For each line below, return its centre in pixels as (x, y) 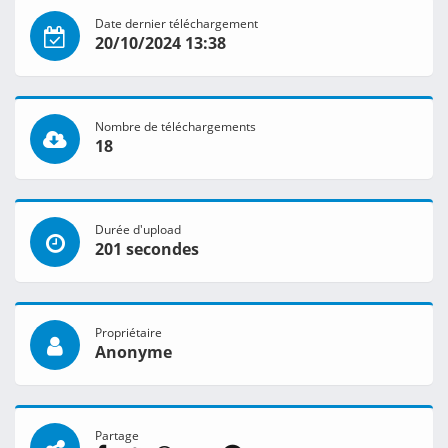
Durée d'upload (138, 229)
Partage (117, 435)
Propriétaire (128, 332)
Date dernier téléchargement (176, 23)
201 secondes (147, 249)
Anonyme (133, 352)
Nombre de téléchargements (175, 126)
